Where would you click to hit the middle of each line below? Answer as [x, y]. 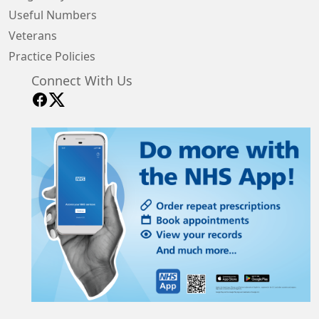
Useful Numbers [53, 15]
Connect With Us [82, 81]
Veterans [33, 36]
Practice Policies [52, 56]
